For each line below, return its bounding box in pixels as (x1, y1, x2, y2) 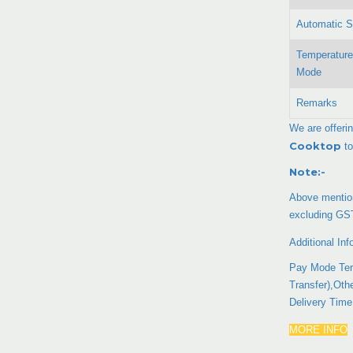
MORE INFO (289, 323, 347, 336)
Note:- (289, 165, 325, 178)
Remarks (296, 96, 337, 109)
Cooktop (289, 139, 344, 152)
